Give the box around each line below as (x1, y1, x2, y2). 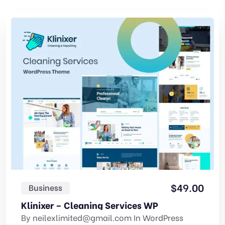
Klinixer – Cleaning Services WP (21, 197, 158, 211)
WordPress (143, 211, 183, 223)
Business (29, 181, 62, 193)
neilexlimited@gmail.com (33, 211, 132, 223)
